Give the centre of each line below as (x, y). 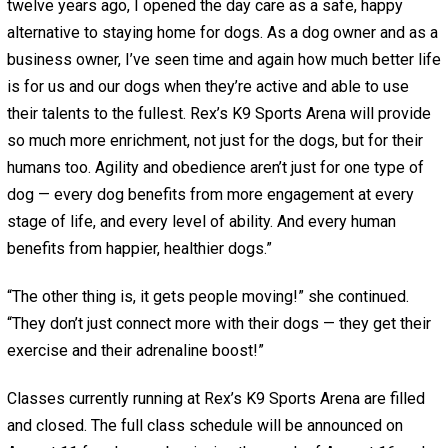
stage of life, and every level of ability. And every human (201, 222)
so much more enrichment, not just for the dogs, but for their (214, 141)
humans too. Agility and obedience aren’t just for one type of (215, 168)
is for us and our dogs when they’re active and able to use (207, 87)
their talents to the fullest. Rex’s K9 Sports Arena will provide (218, 114)
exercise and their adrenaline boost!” (135, 351)
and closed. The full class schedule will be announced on (204, 426)
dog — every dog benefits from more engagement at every (210, 195)
